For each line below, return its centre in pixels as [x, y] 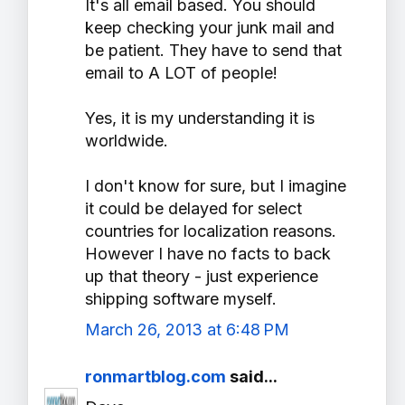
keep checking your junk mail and [210, 28]
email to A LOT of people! [181, 73]
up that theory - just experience [202, 277]
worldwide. [127, 141]
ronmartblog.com [155, 377]
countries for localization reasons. [211, 231]
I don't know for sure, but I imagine [216, 186]
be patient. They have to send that [213, 51]
